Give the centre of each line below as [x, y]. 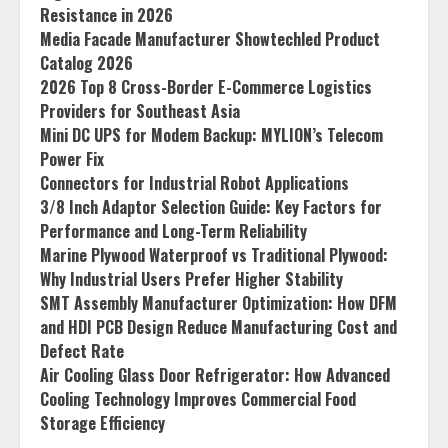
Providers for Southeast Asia [140, 111]
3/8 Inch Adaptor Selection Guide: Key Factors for [211, 207]
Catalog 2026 [86, 63]
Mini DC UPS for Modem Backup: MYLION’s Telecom [211, 135]
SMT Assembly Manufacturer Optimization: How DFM [218, 303]
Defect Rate [82, 351]
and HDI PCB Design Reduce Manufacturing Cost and [218, 327]
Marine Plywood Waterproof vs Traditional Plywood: [214, 255]
